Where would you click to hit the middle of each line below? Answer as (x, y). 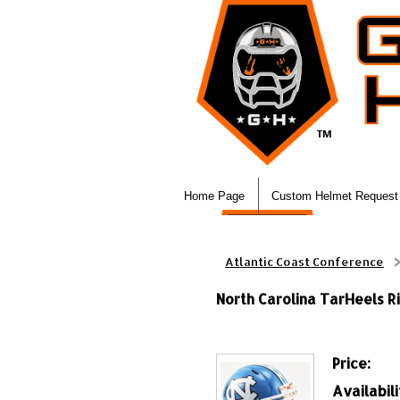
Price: (351, 363)
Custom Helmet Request (335, 196)
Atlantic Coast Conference (304, 262)
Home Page (214, 196)
